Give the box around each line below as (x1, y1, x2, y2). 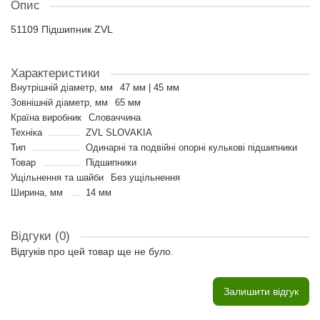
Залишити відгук (224, 286, 299, 297)
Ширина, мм (11, 187, 63, 198)
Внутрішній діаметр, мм (11, 82, 113, 93)
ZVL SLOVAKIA (85, 127, 152, 138)
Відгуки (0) (11, 229, 70, 243)
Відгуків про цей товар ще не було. (11, 246, 174, 257)
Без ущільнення (111, 172, 180, 183)
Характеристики (11, 66, 100, 80)
